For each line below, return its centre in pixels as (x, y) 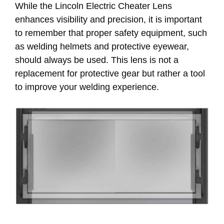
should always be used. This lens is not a (97, 60)
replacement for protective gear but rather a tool (110, 73)
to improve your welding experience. (87, 87)
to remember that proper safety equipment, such (111, 33)
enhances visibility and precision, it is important (108, 19)
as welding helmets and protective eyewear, (102, 46)
